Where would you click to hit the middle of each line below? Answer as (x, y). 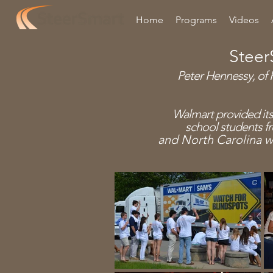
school (202, 127)
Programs (196, 20)
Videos (244, 20)
